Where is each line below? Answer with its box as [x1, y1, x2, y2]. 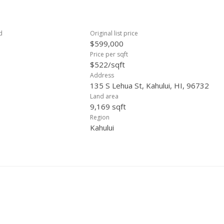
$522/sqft [90, 59, 125, 69]
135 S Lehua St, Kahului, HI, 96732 [90, 80, 209, 90]
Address [90, 71, 114, 79]
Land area [90, 92, 118, 100]
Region [90, 113, 109, 121]
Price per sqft [90, 50, 128, 58]
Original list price [90, 29, 138, 37]
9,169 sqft [90, 101, 126, 111]
